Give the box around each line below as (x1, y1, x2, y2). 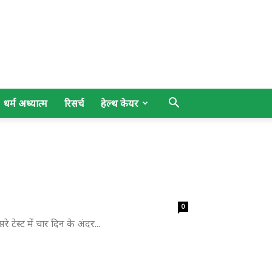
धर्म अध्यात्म (4, 97, 47, 110)
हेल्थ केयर (101, 97, 138, 110)
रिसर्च (64, 97, 84, 110)
